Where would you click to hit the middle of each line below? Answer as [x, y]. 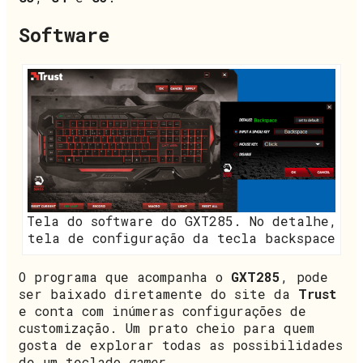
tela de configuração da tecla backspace [181, 238]
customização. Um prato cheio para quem [167, 328]
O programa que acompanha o [125, 277]
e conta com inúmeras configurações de [162, 311]
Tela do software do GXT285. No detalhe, [181, 221]
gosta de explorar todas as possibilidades [181, 345]
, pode [304, 277]
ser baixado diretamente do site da [158, 294]
